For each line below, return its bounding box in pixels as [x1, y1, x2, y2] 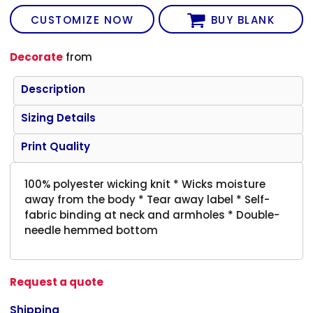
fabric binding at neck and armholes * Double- [24, 207, 280, 222]
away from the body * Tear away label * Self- [24, 191, 270, 207]
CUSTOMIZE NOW [30, 13, 134, 28]
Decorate [10, 49, 64, 64]
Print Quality [21, 138, 91, 154]
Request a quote [10, 274, 104, 289]
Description [21, 81, 86, 96]
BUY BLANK [210, 13, 275, 28]
